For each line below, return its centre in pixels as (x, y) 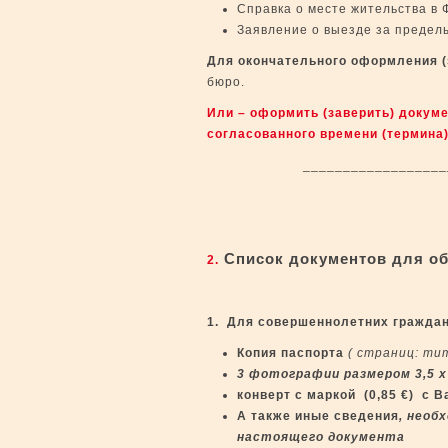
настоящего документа (321, 437)
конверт (264, 395)
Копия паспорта (290, 353)
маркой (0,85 (354, 395)
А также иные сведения (318, 416)
